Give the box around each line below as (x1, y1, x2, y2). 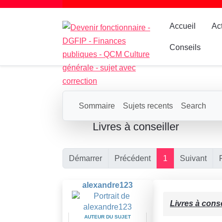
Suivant (180, 154, 207, 163)
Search (181, 102, 206, 110)
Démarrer (69, 154, 102, 163)
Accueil (169, 22, 196, 30)
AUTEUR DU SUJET (84, 214, 131, 220)
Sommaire (79, 102, 115, 110)
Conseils (169, 43, 201, 52)
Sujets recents (123, 102, 173, 110)
